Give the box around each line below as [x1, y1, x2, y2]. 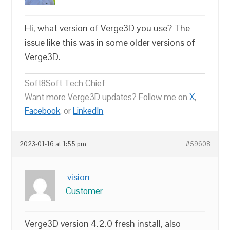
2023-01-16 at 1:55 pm [20, 140, 87, 148]
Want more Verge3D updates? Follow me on [25, 91, 190, 103]
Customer [66, 185, 103, 197]
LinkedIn [73, 105, 104, 117]
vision [67, 170, 90, 183]
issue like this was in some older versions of [25, 36, 196, 48]
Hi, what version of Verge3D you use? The [25, 22, 190, 34]
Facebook [25, 105, 61, 117]
